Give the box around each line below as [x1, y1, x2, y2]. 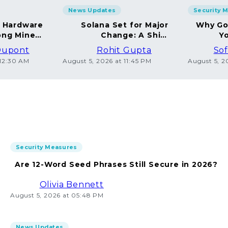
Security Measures [16, 144, 77, 151]
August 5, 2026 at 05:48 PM [10, 191, 104, 199]
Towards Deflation [89, 41, 168, 50]
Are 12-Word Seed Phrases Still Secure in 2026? [15, 160, 218, 169]
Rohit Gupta [97, 45, 152, 55]
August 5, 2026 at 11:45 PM [63, 57, 152, 65]
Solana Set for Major [81, 20, 168, 30]
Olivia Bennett [39, 180, 104, 189]
